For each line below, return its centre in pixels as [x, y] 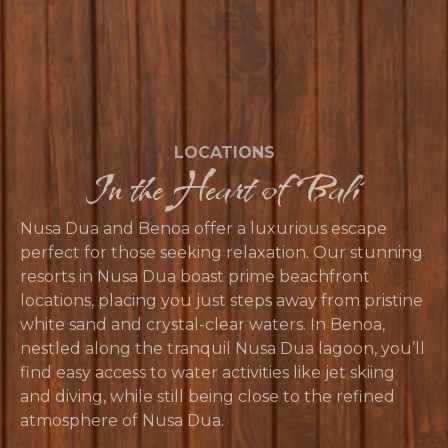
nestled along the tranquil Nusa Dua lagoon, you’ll [222, 348]
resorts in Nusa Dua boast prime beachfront [195, 276]
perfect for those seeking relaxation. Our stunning [221, 252]
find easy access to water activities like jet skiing [207, 372]
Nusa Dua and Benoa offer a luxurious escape [203, 228]
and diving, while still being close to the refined [207, 396]
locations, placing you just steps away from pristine [221, 300]
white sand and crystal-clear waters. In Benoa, [202, 324]
